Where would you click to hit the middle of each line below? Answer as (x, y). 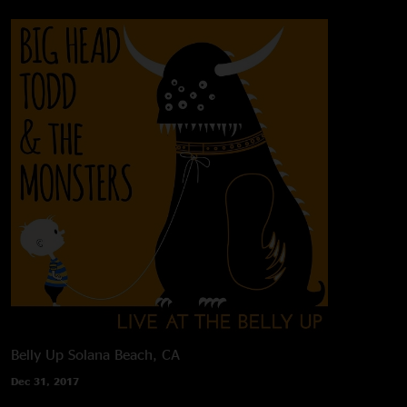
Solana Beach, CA (124, 354)
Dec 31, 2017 (45, 381)
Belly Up (37, 354)
